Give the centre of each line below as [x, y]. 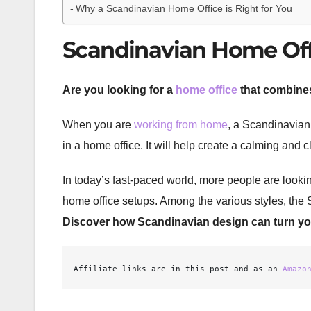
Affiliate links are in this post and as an [178, 269]
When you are [98, 124]
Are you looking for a [119, 90]
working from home [181, 124]
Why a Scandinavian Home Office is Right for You [184, 9]
